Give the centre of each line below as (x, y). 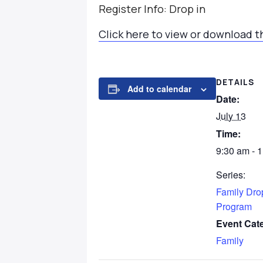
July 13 (231, 116)
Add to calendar (159, 89)
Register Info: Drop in (152, 9)
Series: (231, 174)
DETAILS (235, 82)
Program (234, 206)
